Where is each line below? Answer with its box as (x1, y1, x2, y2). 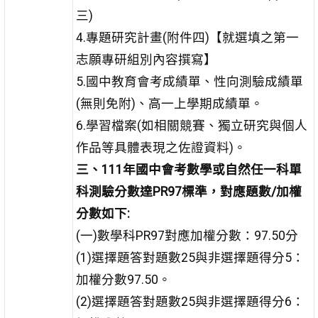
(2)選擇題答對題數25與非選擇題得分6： (75, 295, 305, 309)
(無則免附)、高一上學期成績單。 (75, 97, 263, 111)
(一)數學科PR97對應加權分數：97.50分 (75, 229, 298, 243)
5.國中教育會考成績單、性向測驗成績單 (75, 75, 303, 89)
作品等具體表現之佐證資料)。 (75, 141, 246, 155)
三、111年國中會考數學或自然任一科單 (75, 163, 302, 177)
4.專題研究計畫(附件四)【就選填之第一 (75, 31, 299, 45)
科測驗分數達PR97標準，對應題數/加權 (75, 185, 302, 199)
